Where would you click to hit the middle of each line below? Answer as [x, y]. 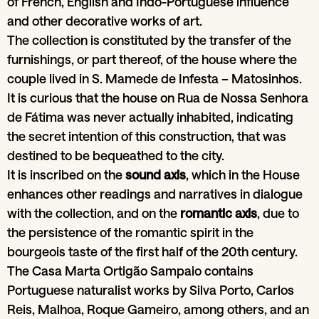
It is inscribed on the [66, 174]
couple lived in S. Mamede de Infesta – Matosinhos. [155, 78]
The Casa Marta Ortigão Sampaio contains [130, 270]
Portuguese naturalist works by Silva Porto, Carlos [151, 289]
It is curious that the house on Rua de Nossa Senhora [158, 97]
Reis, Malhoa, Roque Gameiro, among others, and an [158, 309]
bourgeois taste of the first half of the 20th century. [152, 251]
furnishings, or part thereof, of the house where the [152, 59]
